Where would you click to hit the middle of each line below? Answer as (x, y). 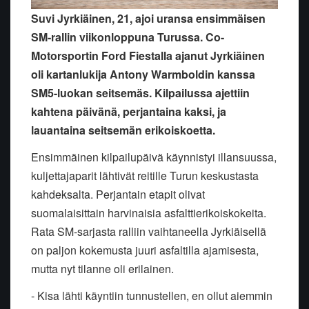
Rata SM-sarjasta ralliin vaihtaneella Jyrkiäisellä (149, 231)
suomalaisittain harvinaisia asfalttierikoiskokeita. (149, 212)
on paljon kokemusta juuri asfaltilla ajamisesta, (145, 250)
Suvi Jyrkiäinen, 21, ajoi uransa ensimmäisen (148, 18)
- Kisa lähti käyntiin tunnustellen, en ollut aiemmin (152, 295)
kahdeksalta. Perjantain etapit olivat (118, 194)
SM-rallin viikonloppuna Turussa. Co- (128, 37)
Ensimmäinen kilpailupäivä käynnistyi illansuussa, (154, 157)
